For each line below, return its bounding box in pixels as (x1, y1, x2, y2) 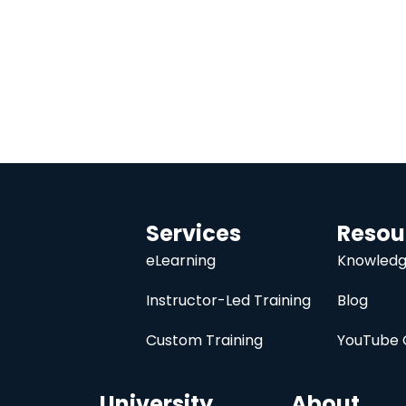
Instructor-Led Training (145, 290, 311, 312)
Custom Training (145, 330, 263, 352)
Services (145, 218, 241, 249)
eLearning (145, 250, 216, 272)
